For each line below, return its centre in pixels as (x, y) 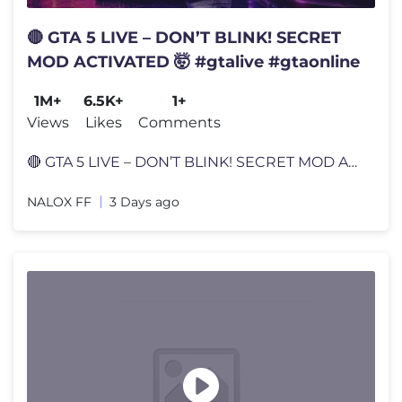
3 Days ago (144, 201)
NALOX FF (59, 201)
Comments (179, 122)
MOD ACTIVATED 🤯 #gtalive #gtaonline (193, 61)
